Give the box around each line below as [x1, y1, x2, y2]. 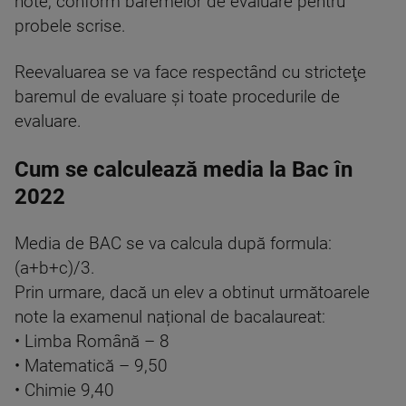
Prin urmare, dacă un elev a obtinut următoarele [14, 282, 370, 303]
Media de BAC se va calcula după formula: [14, 233, 332, 254]
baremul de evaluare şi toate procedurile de [14, 86, 340, 107]
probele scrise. [14, 15, 126, 36]
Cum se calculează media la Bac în [14, 156, 353, 182]
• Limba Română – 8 [14, 331, 169, 352]
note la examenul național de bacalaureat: [14, 306, 325, 327]
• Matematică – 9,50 [14, 355, 168, 376]
